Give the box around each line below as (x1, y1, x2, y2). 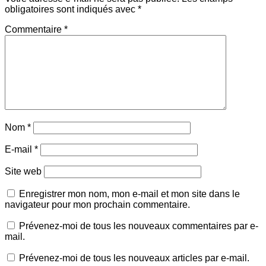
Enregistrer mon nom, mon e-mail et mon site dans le (19, 189, 240, 199)
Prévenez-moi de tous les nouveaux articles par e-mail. (19, 253, 249, 264)
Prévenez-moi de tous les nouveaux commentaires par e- (19, 221, 258, 232)
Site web (5, 166, 42, 177)
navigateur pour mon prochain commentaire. (5, 199, 190, 210)
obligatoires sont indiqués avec (5, 4, 138, 15)
